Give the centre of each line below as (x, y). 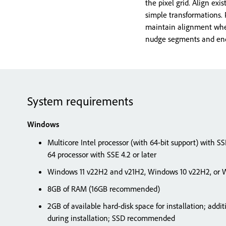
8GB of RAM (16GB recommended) (104, 189)
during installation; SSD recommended (113, 218)
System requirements (80, 101)
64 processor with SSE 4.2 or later (102, 154)
